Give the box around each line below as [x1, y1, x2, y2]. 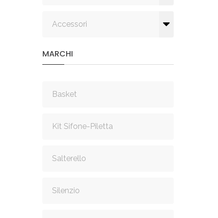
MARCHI [42, 48, 73, 59]
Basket [52, 90, 77, 99]
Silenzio [52, 186, 80, 195]
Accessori [52, 19, 87, 29]
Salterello [52, 154, 86, 163]
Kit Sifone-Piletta [52, 122, 113, 131]
